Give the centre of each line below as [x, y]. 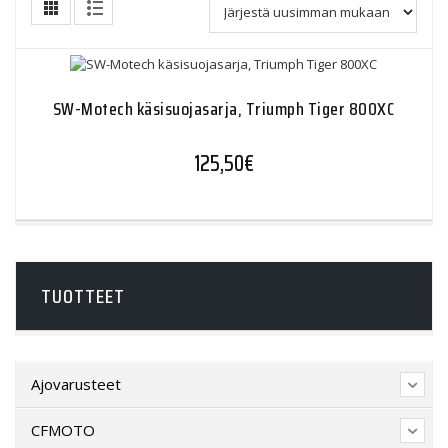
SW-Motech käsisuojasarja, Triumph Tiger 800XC [223, 108]
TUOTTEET [83, 295]
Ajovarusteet [76, 384]
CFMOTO [63, 430]
